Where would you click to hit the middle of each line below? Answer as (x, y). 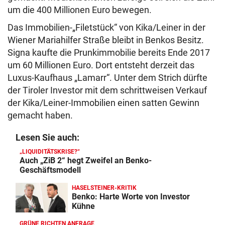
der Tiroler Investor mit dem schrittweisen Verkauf (107, 90)
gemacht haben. (41, 116)
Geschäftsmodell (50, 170)
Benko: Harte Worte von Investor (131, 196)
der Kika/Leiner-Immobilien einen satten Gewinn (103, 103)
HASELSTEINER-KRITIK (104, 188)
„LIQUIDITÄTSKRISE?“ (50, 152)
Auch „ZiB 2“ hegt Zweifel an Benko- (86, 161)
